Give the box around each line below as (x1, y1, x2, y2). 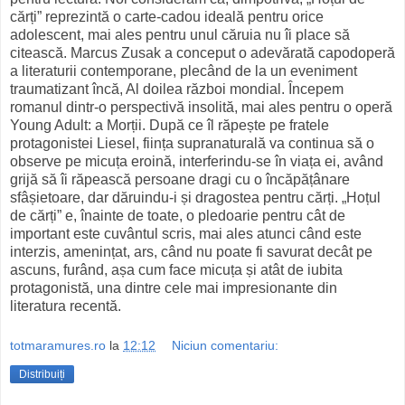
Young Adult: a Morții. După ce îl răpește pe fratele (10, 118, 329, 134)
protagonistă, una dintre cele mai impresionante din (10, 280, 337, 297)
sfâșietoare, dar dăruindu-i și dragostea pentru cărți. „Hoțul (10, 190, 381, 206)
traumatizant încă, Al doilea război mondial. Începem (10, 81, 344, 98)
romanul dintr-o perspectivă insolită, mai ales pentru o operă (10, 99, 392, 116)
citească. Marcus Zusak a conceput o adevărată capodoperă (10, 45, 395, 61)
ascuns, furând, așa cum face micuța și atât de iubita (10, 262, 343, 278)
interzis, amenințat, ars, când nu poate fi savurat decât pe (10, 244, 372, 260)
